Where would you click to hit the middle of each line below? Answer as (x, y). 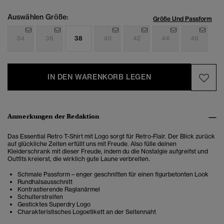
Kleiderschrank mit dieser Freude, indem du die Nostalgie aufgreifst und (108, 151)
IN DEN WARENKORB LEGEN (99, 77)
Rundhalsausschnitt (45, 182)
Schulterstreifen (40, 197)
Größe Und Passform (182, 19)
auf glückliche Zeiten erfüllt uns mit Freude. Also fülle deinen (92, 144)
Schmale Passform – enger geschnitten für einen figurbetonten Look (113, 174)
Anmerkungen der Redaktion (53, 116)
